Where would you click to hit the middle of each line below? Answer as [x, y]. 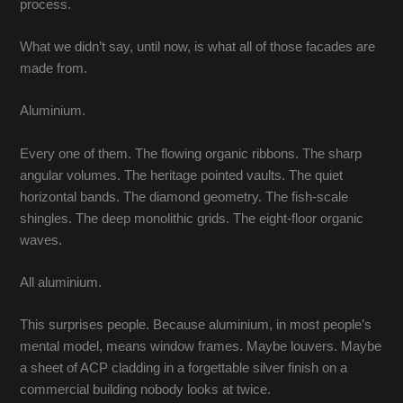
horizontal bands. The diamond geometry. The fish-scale [184, 197]
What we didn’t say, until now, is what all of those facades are [198, 47]
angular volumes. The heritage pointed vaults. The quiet [182, 175]
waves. [41, 240]
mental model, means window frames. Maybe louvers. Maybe [201, 347]
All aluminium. [61, 283]
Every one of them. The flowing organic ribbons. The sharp [191, 153]
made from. [54, 69]
